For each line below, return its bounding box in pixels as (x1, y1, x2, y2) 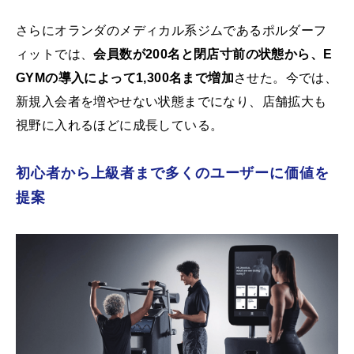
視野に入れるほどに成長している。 (16, 119, 224, 133)
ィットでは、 (16, 47, 94, 62)
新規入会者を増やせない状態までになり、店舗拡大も (16, 95, 327, 109)
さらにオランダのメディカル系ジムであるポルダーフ (16, 24, 327, 38)
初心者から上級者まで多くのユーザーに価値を (16, 165, 330, 182)
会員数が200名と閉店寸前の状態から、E (93, 47, 333, 62)
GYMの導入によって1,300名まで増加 (16, 71, 234, 85)
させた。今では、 (234, 71, 338, 85)
